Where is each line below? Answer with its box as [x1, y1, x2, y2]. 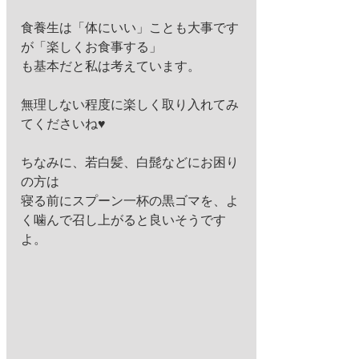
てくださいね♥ [21, 117, 109, 131]
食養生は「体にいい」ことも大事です [21, 21, 239, 34]
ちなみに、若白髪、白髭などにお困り [21, 155, 239, 169]
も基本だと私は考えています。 [21, 59, 200, 73]
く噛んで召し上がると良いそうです [21, 213, 226, 227]
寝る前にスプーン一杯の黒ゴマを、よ [21, 194, 239, 208]
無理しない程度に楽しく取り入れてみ [21, 98, 239, 111]
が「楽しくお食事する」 [21, 40, 165, 54]
